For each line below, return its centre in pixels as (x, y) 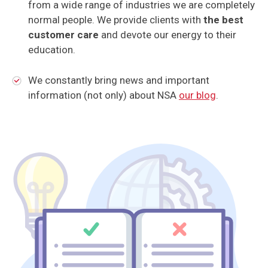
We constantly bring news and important (118, 80)
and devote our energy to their (168, 35)
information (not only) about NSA (103, 95)
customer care (64, 35)
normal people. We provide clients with (114, 20)
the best (222, 20)
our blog (197, 95)
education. (51, 50)
